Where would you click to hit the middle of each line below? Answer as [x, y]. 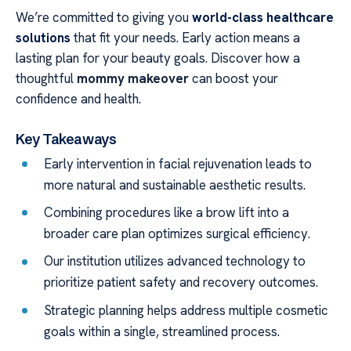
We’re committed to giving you [104, 17]
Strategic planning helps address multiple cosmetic [186, 310]
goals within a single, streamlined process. [162, 331]
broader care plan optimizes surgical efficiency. [177, 233]
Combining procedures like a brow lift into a [167, 212]
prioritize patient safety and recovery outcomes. [181, 282]
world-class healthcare [263, 17]
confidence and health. [78, 98]
